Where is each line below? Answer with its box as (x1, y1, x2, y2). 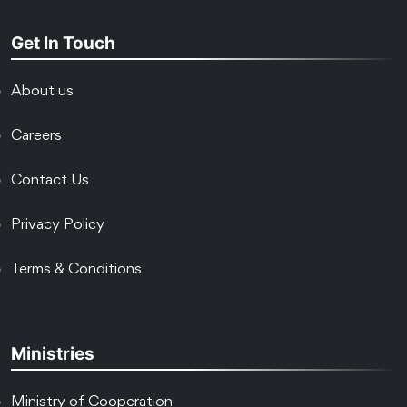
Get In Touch (11, 33, 115, 55)
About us (11, 85, 74, 100)
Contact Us (11, 174, 89, 189)
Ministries (11, 343, 94, 365)
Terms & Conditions (11, 263, 142, 278)
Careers (11, 130, 62, 144)
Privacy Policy (11, 219, 104, 233)
